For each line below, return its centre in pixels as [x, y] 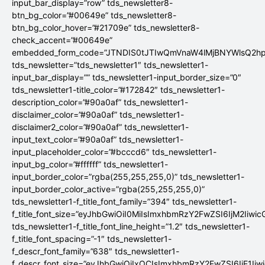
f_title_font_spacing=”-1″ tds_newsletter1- [92, 239]
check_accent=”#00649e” [62, 40]
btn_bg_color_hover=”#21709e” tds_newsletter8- [106, 28]
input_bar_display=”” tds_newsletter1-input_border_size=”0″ [127, 77]
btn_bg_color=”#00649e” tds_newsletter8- [94, 15]
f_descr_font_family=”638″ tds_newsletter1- [96, 251]
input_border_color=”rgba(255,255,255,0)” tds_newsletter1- [128, 177]
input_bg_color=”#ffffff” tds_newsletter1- [90, 164]
